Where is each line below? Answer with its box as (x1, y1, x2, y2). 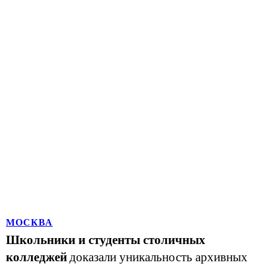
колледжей (6, 251, 67, 264)
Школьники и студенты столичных (6, 233, 205, 246)
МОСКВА (6, 217, 53, 227)
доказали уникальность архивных (69, 251, 248, 264)
